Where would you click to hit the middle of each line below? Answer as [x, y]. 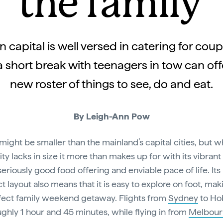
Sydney [183, 198]
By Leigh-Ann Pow [111, 116]
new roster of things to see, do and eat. [111, 84]
